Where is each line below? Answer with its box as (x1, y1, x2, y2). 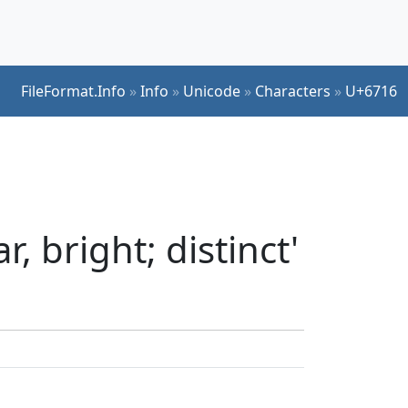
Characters (255, 80, 331, 101)
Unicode (183, 80, 240, 101)
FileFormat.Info (21, 80, 126, 101)
